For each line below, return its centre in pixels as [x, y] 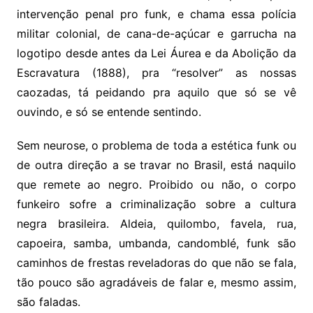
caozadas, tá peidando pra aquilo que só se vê [156, 93]
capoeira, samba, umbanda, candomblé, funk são [156, 243]
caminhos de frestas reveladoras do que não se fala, [156, 263]
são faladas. [48, 302]
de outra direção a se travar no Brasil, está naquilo [156, 165]
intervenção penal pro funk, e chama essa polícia [156, 14]
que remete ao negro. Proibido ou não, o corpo [156, 185]
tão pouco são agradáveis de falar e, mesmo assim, [156, 283]
